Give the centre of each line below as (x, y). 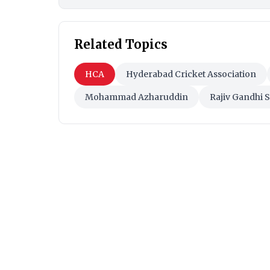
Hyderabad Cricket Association (191, 74)
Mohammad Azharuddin (137, 97)
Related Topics (121, 45)
